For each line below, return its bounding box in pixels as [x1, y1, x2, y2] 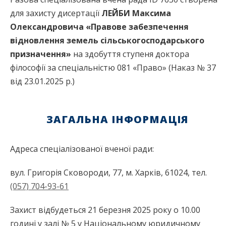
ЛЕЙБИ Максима [101, 8, 171, 19]
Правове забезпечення [91, 21, 189, 32]
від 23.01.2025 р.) [10, 76, 75, 87]
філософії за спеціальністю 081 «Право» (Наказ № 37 [10, 62, 216, 73]
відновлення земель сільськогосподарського [10, 35, 204, 46]
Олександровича [10, 21, 84, 32]
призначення [10, 48, 66, 60]
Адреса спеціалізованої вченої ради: [10, 143, 154, 154]
